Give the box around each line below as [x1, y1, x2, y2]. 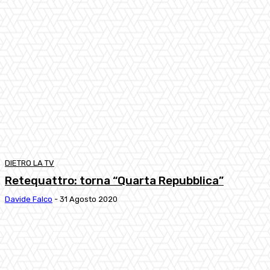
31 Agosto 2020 [60, 194, 118, 204]
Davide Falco [5, 194, 52, 204]
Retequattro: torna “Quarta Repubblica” [5, 173, 224, 187]
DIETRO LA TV [5, 158, 54, 168]
